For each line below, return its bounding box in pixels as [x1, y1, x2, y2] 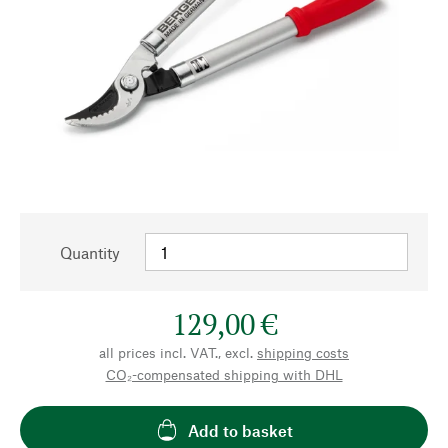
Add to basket [187, 420, 293, 440]
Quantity [60, 243, 120, 262]
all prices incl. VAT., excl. [99, 344, 253, 361]
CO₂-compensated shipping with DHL [105, 366, 343, 383]
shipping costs [257, 344, 349, 361]
